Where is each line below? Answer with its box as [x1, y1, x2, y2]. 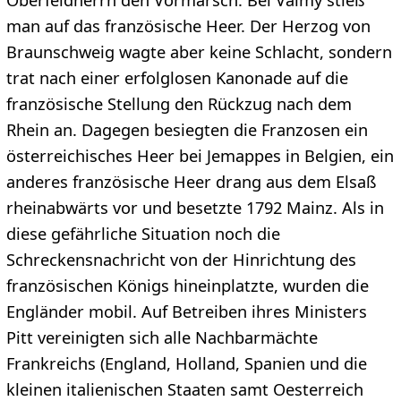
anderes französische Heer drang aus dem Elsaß [5, 170, 377, 192]
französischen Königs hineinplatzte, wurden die [5, 274, 369, 296]
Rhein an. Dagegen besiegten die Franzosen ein [5, 118, 368, 141]
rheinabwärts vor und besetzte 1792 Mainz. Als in [5, 196, 384, 218]
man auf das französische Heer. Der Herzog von [5, 14, 371, 37]
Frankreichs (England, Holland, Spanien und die [5, 352, 367, 374]
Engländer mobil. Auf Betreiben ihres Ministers [5, 300, 367, 322]
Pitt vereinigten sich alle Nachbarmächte [5, 326, 318, 348]
